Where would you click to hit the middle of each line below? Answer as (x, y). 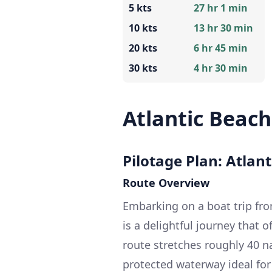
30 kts (143, 68)
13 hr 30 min (223, 28)
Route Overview (166, 182)
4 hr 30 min (221, 68)
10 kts (143, 28)
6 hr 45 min (221, 48)
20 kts (143, 48)
